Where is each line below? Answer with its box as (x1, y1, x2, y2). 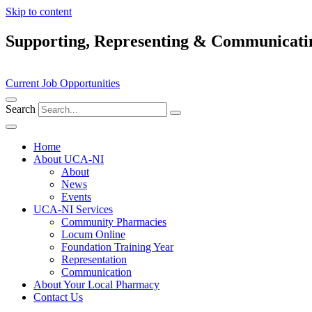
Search (6, 102, 36, 115)
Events (61, 190, 91, 203)
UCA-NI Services (33, 203, 113, 215)
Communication (61, 265, 132, 278)
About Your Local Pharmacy (33, 278, 159, 290)
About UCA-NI (33, 153, 104, 165)
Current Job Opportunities (6, 77, 120, 89)
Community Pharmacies (61, 215, 166, 228)
